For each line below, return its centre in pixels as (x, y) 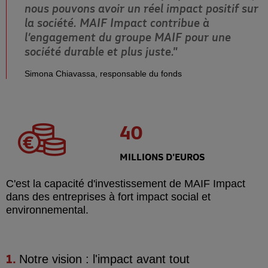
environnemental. (47, 210)
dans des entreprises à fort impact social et (108, 197)
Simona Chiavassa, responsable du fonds (103, 74)
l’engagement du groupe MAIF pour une (128, 37)
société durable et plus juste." (101, 51)
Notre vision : (56, 259)
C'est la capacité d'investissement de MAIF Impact (126, 184)
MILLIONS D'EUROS (162, 156)
